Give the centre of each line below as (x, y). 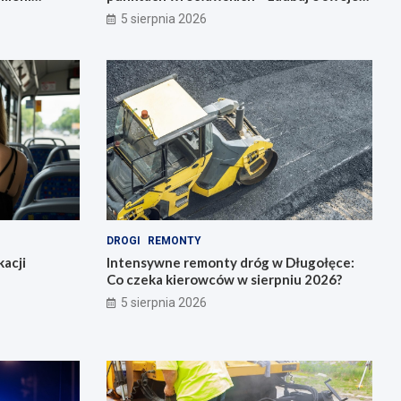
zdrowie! (134, 13)
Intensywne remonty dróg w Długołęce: (230, 262)
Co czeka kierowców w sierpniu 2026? (224, 279)
